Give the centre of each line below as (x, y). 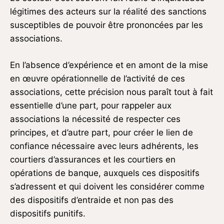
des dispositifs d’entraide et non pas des (92, 200)
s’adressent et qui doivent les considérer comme (107, 187)
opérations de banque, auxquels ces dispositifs (105, 173)
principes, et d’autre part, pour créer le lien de (101, 133)
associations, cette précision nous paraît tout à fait (111, 92)
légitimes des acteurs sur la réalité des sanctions (108, 12)
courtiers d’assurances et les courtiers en (93, 160)
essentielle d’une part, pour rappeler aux (91, 106)
